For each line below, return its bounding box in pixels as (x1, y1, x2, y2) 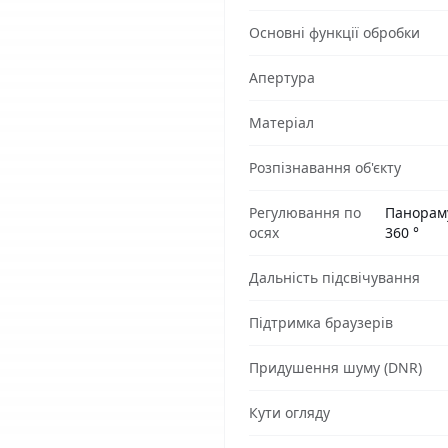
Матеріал (249, 113, 314, 132)
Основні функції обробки (249, 23, 420, 42)
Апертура (249, 68, 315, 87)
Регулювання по (249, 203, 361, 222)
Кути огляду (249, 403, 330, 422)
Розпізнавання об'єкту (249, 158, 401, 177)
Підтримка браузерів (249, 313, 393, 332)
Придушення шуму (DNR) (249, 358, 422, 377)
